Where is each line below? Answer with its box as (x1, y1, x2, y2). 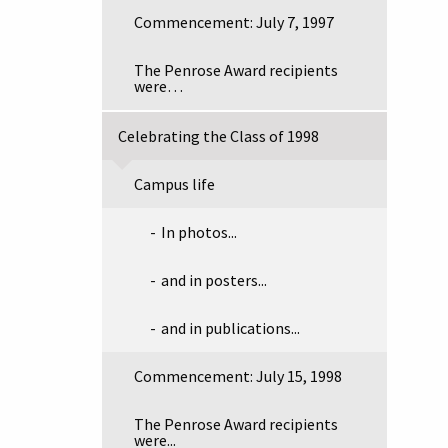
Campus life (134, 174, 215, 194)
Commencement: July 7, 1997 (134, 12, 334, 32)
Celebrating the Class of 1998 (118, 126, 319, 146)
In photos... (161, 222, 237, 242)
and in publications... (161, 318, 300, 338)
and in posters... (161, 270, 267, 290)
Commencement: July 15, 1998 (134, 366, 342, 386)
